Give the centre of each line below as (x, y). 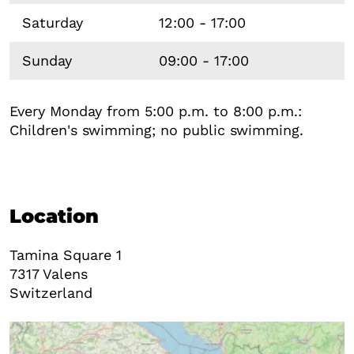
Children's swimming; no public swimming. (156, 130)
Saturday (53, 22)
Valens (65, 273)
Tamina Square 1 (66, 254)
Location (54, 216)
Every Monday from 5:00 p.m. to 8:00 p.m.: (156, 111)
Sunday (47, 60)
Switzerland (51, 292)
